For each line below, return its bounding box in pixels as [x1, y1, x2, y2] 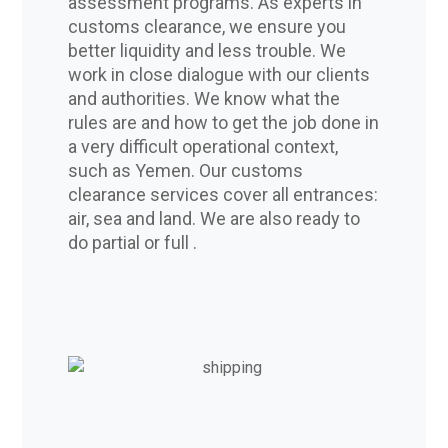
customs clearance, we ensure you [67, 16, 346, 38]
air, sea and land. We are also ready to [67, 208, 360, 230]
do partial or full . [67, 232, 197, 254]
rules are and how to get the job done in [67, 112, 379, 134]
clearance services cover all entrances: [67, 184, 378, 206]
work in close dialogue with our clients [67, 64, 370, 86]
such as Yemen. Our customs [67, 160, 303, 182]
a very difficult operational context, [67, 136, 338, 158]
